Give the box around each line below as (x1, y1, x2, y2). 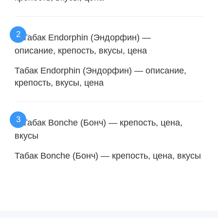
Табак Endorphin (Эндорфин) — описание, (15, 66, 186, 75)
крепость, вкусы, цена (15, 78, 104, 88)
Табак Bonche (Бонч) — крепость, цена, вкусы (15, 151, 201, 161)
